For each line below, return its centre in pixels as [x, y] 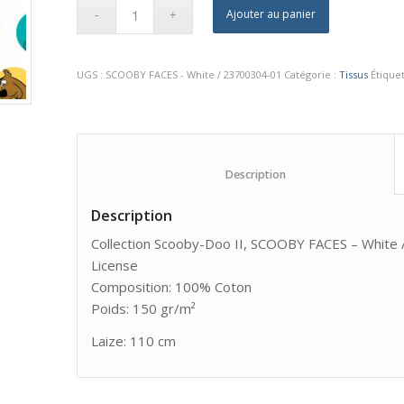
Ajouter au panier [271, 14]
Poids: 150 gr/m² [144, 308]
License [115, 265]
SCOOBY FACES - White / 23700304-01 [194, 74]
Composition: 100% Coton [172, 286]
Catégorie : [312, 74]
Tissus [354, 74]
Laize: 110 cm [134, 341]
